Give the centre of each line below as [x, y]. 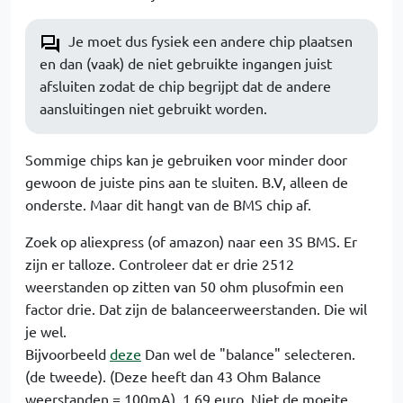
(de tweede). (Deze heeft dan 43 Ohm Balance [173, 376]
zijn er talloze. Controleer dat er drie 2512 [160, 264]
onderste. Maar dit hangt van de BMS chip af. [168, 204]
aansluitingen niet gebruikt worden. [153, 108]
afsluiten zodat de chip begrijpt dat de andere [185, 85]
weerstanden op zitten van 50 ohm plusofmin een [184, 286]
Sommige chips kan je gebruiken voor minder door [186, 159]
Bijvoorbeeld [67, 354]
